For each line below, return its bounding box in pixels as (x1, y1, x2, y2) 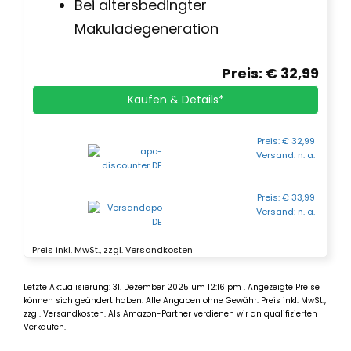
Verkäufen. (24, 320, 66, 333)
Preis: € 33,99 (257, 190, 315, 204)
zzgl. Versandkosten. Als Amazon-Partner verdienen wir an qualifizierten (24, 307, 317, 320)
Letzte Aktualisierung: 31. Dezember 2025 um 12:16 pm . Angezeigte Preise (24, 280, 320, 293)
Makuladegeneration (74, 18, 219, 38)
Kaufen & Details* (127, 91, 224, 107)
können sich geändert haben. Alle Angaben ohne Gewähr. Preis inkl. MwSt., (24, 294, 326, 306)
